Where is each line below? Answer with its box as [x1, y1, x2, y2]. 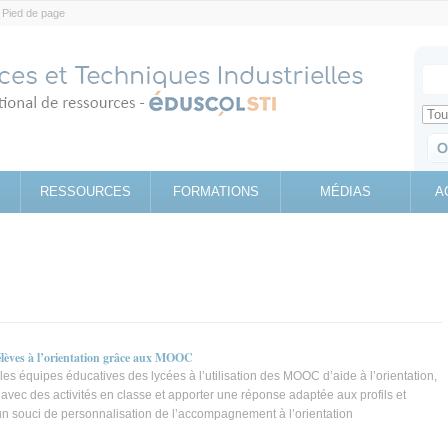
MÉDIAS [320, 184, 371, 199]
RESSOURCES [40, 184, 131, 199]
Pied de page [2, 7, 65, 19]
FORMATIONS [172, 184, 259, 199]
